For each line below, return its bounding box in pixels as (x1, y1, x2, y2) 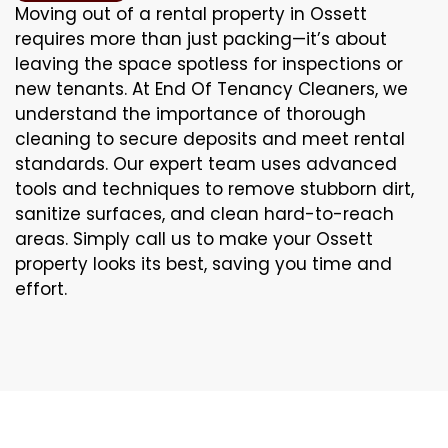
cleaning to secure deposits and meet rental (15, 126, 405, 151)
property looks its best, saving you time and (15, 251, 392, 276)
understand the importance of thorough (15, 101, 366, 126)
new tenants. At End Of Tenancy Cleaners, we (15, 76, 408, 101)
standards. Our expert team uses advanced (15, 151, 397, 176)
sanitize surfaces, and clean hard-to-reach (15, 201, 394, 226)
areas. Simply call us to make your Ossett (15, 226, 373, 251)
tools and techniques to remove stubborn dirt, (15, 176, 414, 201)
